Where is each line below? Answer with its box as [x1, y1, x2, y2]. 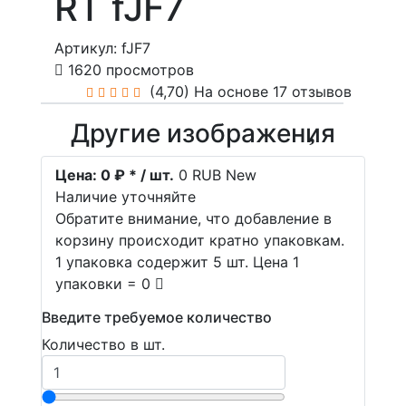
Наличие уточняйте [55, 188, 196, 206]
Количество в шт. [42, 335, 165, 353]
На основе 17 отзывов [189, 82, 352, 101]
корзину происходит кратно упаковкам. [55, 231, 344, 249]
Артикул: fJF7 [54, 39, 150, 57]
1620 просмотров [63, 61, 194, 79]
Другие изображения [71, 118, 335, 149]
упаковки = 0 [55, 275, 155, 293]
